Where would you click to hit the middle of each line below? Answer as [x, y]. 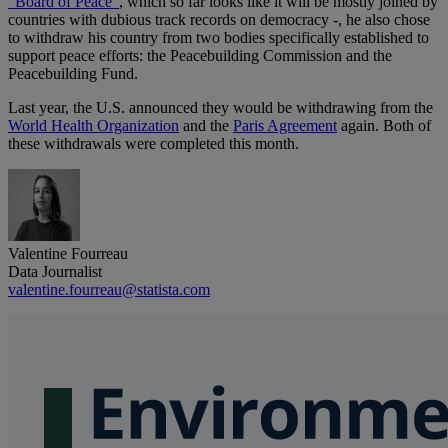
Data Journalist [55, 272]
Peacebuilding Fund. [73, 74]
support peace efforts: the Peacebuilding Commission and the [200, 56]
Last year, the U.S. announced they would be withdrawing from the [220, 108]
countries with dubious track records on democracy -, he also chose [219, 20]
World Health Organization [93, 126]
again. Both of [384, 126]
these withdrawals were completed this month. [153, 144]
